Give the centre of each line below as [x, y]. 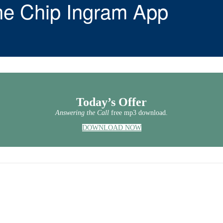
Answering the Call [83, 112]
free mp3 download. [139, 112]
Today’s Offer [111, 102]
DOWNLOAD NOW [111, 127]
